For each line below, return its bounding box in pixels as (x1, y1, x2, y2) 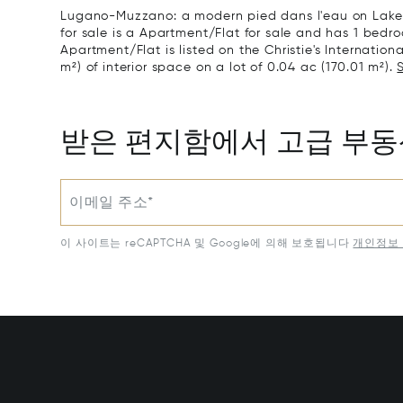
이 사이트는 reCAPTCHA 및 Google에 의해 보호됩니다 (60, 238, 350, 250)
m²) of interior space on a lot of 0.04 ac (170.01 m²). (60, 61, 398, 75)
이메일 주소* (69, 196, 154, 211)
